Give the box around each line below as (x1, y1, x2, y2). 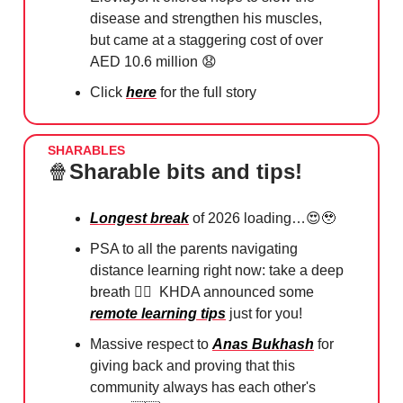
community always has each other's (90, 379, 316, 395)
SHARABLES (48, 142, 125, 157)
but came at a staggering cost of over (90, 31, 323, 48)
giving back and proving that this (90, 357, 295, 373)
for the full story (157, 84, 256, 100)
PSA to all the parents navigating (90, 240, 298, 256)
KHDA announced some (156, 283, 314, 300)
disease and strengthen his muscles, (90, 10, 322, 26)
